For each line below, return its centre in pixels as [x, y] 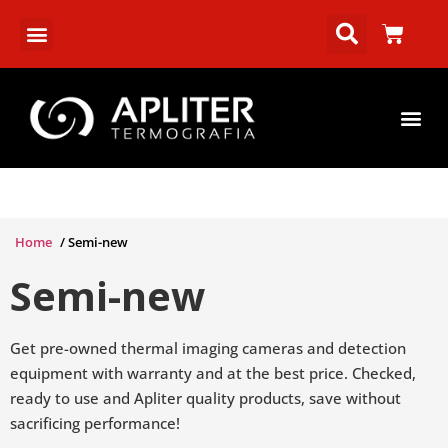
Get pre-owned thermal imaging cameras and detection [208, 348]
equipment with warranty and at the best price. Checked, [213, 373]
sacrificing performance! [95, 423]
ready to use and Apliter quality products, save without [205, 398]
